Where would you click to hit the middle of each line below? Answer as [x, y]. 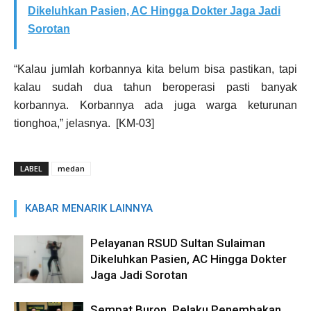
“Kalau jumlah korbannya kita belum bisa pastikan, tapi [155, 69]
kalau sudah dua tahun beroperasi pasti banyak [155, 87]
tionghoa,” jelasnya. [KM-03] [84, 123]
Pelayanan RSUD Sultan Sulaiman [178, 243]
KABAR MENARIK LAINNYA [89, 208]
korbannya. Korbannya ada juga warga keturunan [155, 105]
